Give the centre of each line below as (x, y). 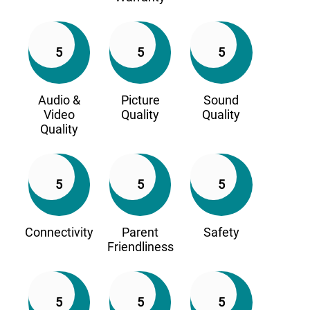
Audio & (59, 100)
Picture (140, 100)
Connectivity (59, 232)
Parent (140, 232)
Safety (221, 232)
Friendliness (140, 246)
